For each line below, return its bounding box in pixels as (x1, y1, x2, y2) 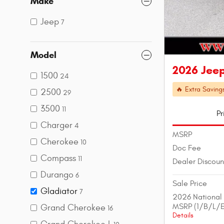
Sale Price (172, 179, 207, 188)
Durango (40, 169, 73, 180)
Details (172, 211, 193, 220)
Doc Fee (172, 143, 201, 153)
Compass (40, 152, 76, 163)
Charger (40, 119, 72, 130)
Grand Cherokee (40, 202, 105, 213)
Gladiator (40, 185, 77, 196)
